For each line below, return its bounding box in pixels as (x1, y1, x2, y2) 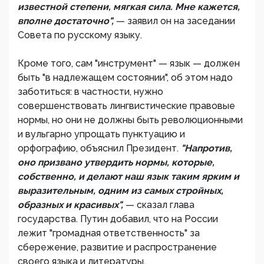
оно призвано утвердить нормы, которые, (18, 157, 214, 168)
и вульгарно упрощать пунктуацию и (18, 128, 185, 140)
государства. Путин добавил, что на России (18, 213, 218, 225)
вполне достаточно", (18, 15, 116, 27)
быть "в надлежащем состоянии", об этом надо (18, 72, 233, 83)
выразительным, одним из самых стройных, (18, 185, 223, 196)
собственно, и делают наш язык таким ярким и (18, 171, 239, 182)
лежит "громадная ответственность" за (18, 227, 200, 239)
